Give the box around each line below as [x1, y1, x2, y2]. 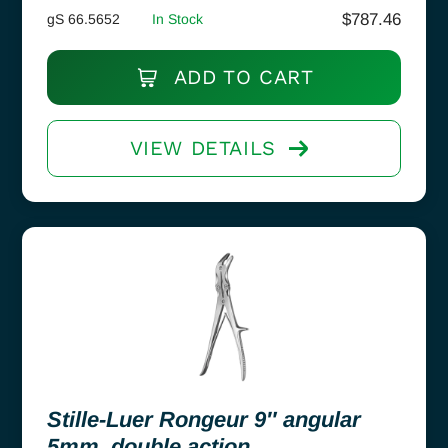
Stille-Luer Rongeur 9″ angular [47, 406, 361, 432]
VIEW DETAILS [129, 135, 276, 160]
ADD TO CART [167, 64, 314, 89]
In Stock [152, 10, 203, 27]
